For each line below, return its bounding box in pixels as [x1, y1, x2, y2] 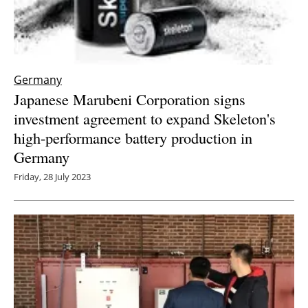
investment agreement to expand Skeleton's [14, 108, 276, 129]
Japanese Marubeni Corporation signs [14, 89, 245, 110]
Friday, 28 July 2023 [14, 170, 91, 184]
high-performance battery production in [14, 127, 252, 148]
